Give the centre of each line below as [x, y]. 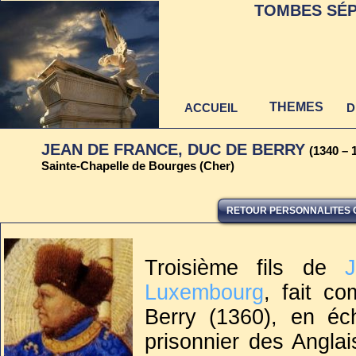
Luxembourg [204, 292]
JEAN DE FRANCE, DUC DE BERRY [173, 149]
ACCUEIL [211, 108]
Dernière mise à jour [79, 230]
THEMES [296, 107]
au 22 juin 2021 [79, 241]
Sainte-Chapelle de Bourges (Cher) [138, 166]
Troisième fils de [245, 268]
